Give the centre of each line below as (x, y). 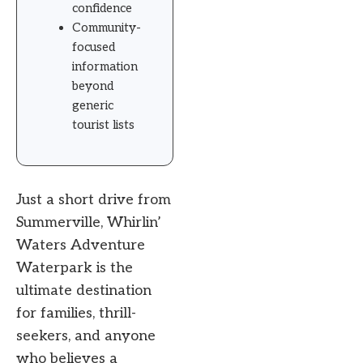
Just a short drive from (94, 199)
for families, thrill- (76, 313)
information (105, 66)
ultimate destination (84, 290)
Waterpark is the (75, 267)
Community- (107, 27)
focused (94, 47)
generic (93, 105)
